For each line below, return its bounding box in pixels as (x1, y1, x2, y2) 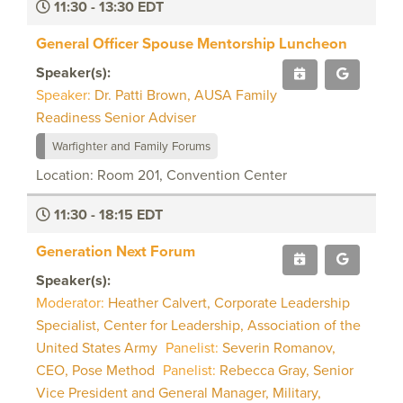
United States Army (36, 336, 161, 358)
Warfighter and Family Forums (52, 136, 210, 155)
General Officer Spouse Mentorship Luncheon (36, 31, 347, 54)
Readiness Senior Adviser (36, 106, 196, 128)
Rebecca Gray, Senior (219, 359, 354, 381)
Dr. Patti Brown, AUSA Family (94, 84, 277, 105)
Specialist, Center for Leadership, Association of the (36, 314, 361, 336)
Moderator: (36, 291, 104, 313)
